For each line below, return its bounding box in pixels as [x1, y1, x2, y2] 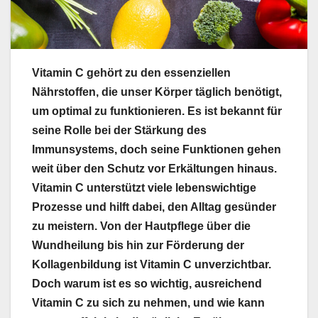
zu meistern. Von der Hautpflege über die [32, 220, 251, 233]
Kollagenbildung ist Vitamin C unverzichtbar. [32, 258, 271, 271]
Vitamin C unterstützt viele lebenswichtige [32, 182, 256, 194]
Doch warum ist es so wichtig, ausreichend [32, 278, 262, 290]
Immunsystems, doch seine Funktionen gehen [32, 143, 281, 156]
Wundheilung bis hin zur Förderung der [32, 239, 244, 252]
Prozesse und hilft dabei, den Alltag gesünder [32, 201, 276, 214]
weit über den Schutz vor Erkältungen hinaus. [32, 163, 277, 175]
